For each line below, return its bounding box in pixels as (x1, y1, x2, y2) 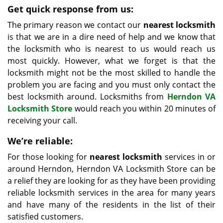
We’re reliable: (7, 135, 73, 147)
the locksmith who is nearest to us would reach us (7, 43, 216, 54)
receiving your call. (7, 115, 77, 126)
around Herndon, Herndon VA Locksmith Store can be (7, 163, 216, 174)
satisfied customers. (7, 211, 83, 222)
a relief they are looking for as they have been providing (7, 175, 216, 186)
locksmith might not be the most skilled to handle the (7, 67, 216, 78)
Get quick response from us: (7, 3, 133, 15)
